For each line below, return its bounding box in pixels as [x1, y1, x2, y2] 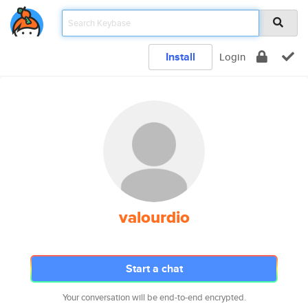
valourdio [118, 205, 190, 230]
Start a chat [125, 261, 183, 276]
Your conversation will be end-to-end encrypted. [62, 291, 246, 304]
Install [166, 49, 195, 65]
